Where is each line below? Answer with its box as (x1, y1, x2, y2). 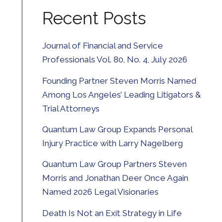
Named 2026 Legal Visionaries (42, 187, 159, 197)
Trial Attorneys (42, 103, 100, 113)
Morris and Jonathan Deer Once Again (42, 173, 188, 183)
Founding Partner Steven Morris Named (42, 75, 196, 86)
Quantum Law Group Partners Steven (42, 159, 187, 169)
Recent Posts (42, 8, 146, 29)
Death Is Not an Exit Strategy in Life (42, 208, 182, 218)
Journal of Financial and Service (42, 41, 163, 51)
